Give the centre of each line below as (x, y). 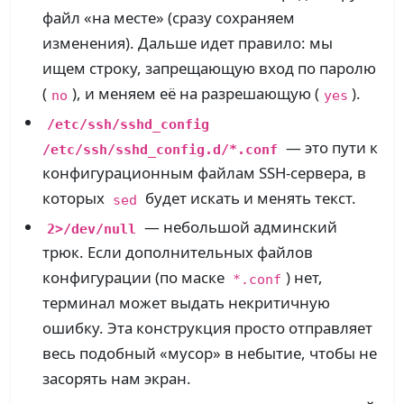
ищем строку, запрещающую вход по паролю (210, 69)
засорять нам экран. (117, 379)
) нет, (304, 278)
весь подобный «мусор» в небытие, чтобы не (210, 353)
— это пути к (330, 148)
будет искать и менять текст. (248, 198)
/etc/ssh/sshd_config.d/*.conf (161, 149)
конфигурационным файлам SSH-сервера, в (205, 173)
